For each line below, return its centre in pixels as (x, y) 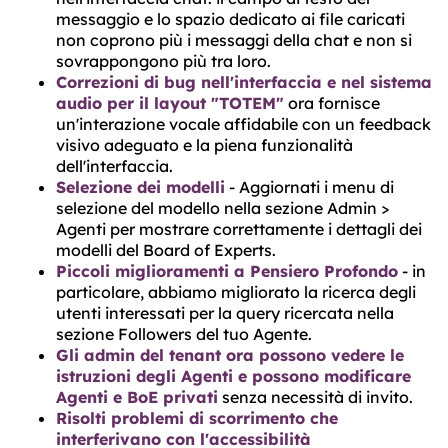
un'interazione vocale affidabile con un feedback (243, 124)
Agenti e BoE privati (137, 397)
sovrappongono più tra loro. (163, 61)
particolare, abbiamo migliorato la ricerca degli (236, 292)
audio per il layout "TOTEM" (170, 103)
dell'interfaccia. (114, 166)
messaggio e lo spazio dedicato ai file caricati (230, 19)
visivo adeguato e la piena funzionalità (204, 145)
